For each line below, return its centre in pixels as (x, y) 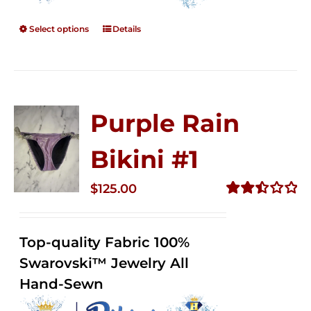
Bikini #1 (145, 159)
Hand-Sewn (62, 284)
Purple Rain (165, 123)
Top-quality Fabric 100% (105, 242)
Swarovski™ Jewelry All (104, 263)
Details (127, 28)
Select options (59, 28)
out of (242, 236)
